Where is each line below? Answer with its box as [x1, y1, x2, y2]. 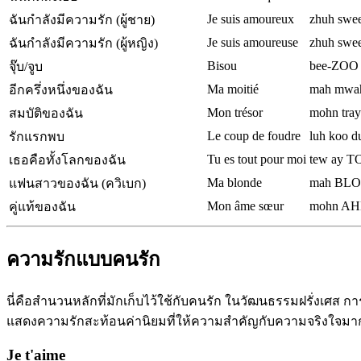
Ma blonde [207, 176, 262, 190]
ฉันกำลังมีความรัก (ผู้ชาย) [9, 13, 155, 27]
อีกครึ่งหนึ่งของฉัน [9, 83, 113, 98]
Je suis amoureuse [207, 35, 298, 50]
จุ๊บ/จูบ [9, 60, 43, 74]
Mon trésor [207, 106, 263, 120]
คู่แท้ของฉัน [9, 200, 76, 214]
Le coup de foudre [207, 129, 301, 143]
